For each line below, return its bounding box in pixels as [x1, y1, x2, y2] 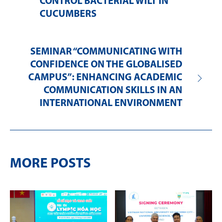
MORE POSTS [10, 157, 91, 171]
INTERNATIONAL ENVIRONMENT [40, 99, 182, 109]
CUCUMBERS [40, 9, 97, 20]
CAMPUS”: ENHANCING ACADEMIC [28, 73, 182, 83]
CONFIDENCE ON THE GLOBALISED [30, 60, 182, 70]
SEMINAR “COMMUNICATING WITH [30, 47, 182, 57]
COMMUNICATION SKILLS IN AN [44, 86, 182, 96]
